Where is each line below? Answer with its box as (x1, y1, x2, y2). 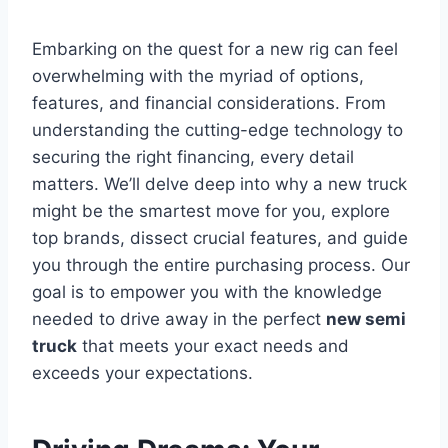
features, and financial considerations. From (32, 92, 386, 113)
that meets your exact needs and (77, 335, 349, 356)
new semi (326, 308, 406, 329)
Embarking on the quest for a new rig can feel (32, 38, 398, 59)
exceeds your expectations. (32, 362, 253, 383)
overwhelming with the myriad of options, (32, 65, 364, 86)
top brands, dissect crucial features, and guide (32, 227, 408, 248)
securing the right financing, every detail (32, 146, 354, 167)
